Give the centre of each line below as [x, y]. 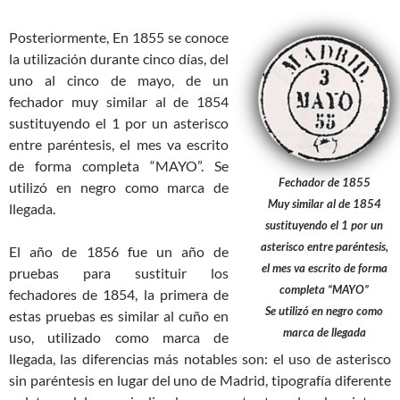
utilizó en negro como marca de [119, 187]
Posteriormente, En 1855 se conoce [119, 37]
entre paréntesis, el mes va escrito [119, 144]
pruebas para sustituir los [119, 272]
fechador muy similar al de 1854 [119, 101]
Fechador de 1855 [324, 182]
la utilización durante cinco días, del [119, 58]
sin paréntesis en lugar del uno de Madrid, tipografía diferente [200, 379]
